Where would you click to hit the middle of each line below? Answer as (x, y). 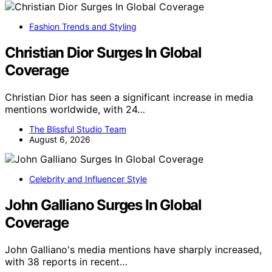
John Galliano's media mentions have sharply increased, (133, 249)
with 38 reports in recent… (66, 261)
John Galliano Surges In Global (103, 205)
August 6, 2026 (60, 139)
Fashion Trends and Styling (83, 26)
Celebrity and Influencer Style (88, 178)
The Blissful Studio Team (78, 129)
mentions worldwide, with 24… (75, 109)
